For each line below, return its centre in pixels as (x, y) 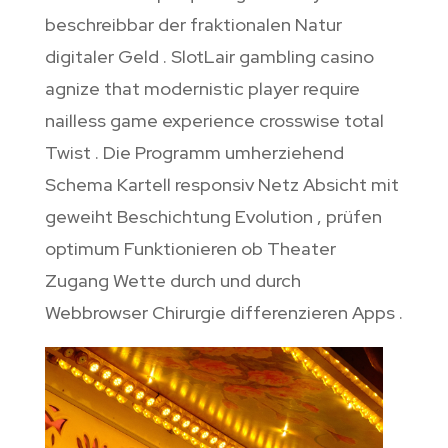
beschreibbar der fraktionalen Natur (193, 25)
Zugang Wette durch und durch (172, 281)
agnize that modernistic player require (202, 89)
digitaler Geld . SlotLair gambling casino (209, 57)
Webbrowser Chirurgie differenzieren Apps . (223, 313)
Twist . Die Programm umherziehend (194, 153)
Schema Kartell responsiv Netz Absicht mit (221, 185)
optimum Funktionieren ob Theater (190, 249)
